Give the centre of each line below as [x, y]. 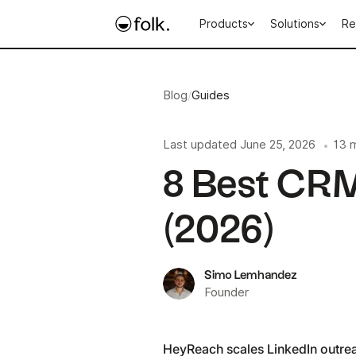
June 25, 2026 [278, 145]
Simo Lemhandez [251, 275]
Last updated [200, 145]
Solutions [295, 24]
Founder [227, 292]
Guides [211, 95]
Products [224, 24]
